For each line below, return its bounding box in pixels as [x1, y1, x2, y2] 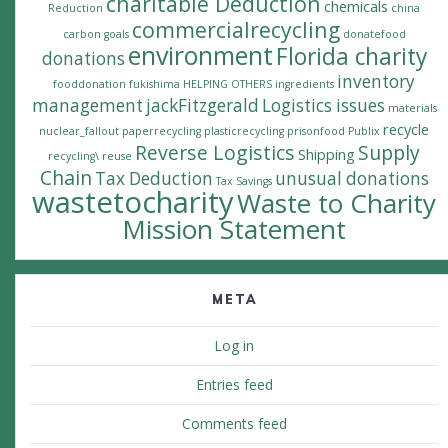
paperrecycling [122, 124, 201, 139]
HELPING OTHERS [183, 77, 272, 92]
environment [127, 38, 273, 73]
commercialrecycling [131, 15, 340, 45]
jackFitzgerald [145, 94, 259, 118]
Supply [358, 139, 420, 167]
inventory [337, 70, 415, 94]
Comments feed [181, 414, 287, 434]
